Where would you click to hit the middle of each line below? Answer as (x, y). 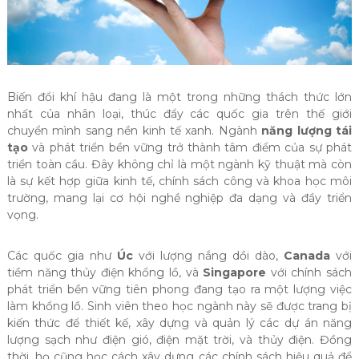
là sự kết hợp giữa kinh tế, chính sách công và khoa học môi (179, 181)
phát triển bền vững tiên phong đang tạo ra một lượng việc (179, 289)
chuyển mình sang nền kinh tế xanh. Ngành (134, 130)
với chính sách (309, 272)
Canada (307, 255)
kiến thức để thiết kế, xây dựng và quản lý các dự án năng (179, 323)
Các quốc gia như (62, 255)
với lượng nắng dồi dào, (209, 255)
